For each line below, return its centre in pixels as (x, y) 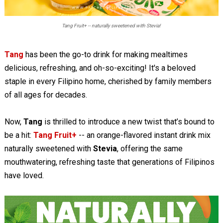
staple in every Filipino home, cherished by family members (108, 81)
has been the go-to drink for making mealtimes (105, 54)
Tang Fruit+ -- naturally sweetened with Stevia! (111, 25)
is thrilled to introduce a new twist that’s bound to (128, 121)
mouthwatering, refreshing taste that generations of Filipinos (109, 162)
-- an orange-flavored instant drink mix (144, 135)
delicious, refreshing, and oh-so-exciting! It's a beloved (100, 68)
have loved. (24, 175)
